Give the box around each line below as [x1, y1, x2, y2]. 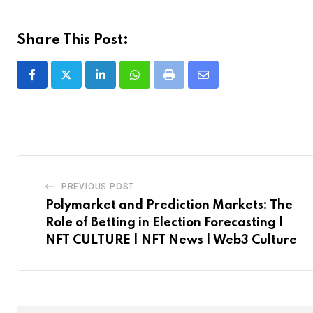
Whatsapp [133, 76, 183, 90]
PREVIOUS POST [61, 181, 135, 191]
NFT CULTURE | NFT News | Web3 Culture [45, 233, 297, 247]
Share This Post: [17, 33, 129, 48]
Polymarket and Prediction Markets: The [45, 198, 293, 212]
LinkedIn [99, 76, 142, 90]
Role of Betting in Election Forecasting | [45, 216, 284, 229]
